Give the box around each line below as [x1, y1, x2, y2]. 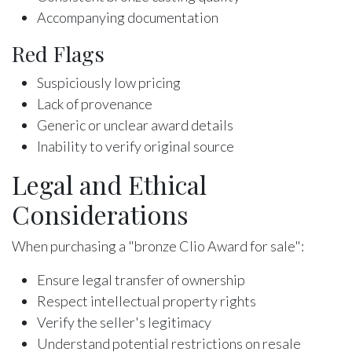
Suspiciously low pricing [37, 73, 181, 91]
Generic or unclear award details [37, 115, 233, 134]
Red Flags [12, 38, 104, 68]
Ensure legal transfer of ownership [37, 270, 245, 288]
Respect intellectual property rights [37, 291, 256, 310]
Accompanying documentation [37, 8, 218, 26]
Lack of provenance [37, 94, 152, 112]
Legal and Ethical [12, 167, 207, 201]
